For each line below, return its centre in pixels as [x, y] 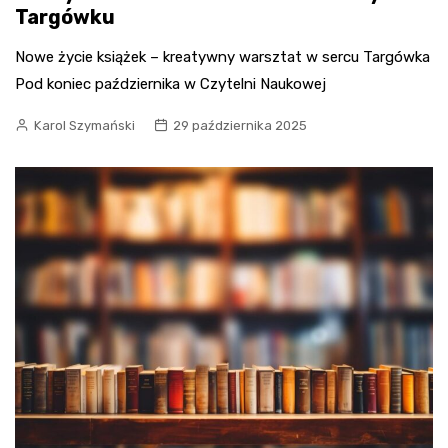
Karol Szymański [84, 126]
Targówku [65, 17]
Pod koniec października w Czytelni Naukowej [170, 84]
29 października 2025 [240, 126]
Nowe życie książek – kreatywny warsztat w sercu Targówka [222, 57]
